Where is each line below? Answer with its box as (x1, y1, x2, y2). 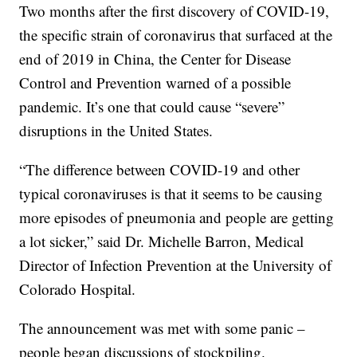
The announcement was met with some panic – (19, 318, 306, 339)
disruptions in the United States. (19, 120, 214, 141)
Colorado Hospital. (19, 279, 136, 300)
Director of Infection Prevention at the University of (19, 255, 332, 276)
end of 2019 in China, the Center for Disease (19, 49, 292, 69)
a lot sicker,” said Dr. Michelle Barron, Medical (19, 231, 304, 252)
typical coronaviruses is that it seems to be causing (19, 183, 324, 204)
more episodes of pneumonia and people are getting (19, 207, 335, 228)
